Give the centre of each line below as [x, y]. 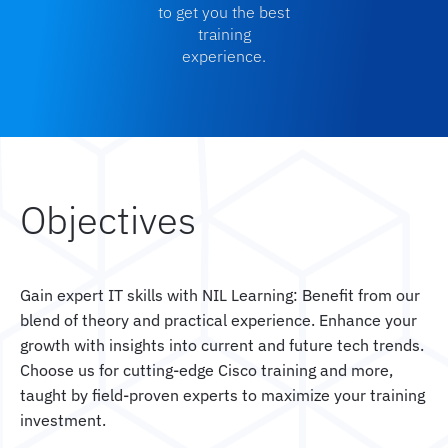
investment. [63, 419]
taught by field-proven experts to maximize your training [222, 394]
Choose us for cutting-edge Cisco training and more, [206, 369]
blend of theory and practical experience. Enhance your [218, 319]
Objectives [108, 219]
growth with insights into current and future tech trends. [222, 344]
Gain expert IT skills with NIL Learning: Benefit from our [220, 294]
